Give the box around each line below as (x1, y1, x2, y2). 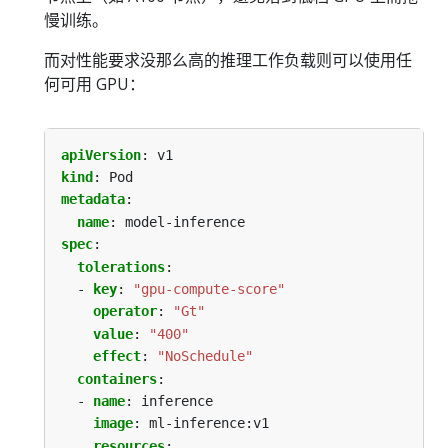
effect (93, 348, 141, 365)
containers (77, 370, 157, 387)
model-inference (125, 213, 245, 230)
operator (93, 303, 157, 320)
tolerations (77, 258, 165, 275)
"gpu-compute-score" (133, 280, 285, 297)
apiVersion (61, 146, 141, 163)
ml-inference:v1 (149, 415, 269, 432)
